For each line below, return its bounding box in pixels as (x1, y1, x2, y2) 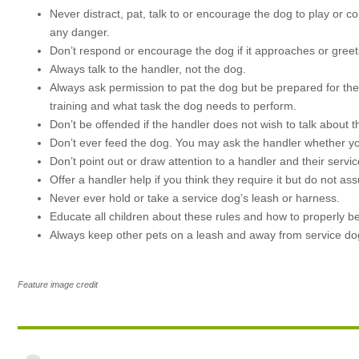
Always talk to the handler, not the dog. (50, 63, 246, 75)
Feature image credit (18, 280, 98, 289)
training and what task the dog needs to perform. (50, 99, 296, 112)
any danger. (50, 26, 110, 38)
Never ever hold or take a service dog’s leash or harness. (50, 192, 340, 204)
